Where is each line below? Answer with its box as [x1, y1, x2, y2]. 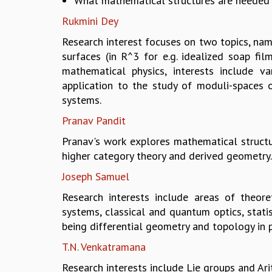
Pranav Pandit [62, 113, 126, 127]
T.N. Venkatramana [62, 239, 146, 254]
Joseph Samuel [62, 169, 129, 183]
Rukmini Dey [62, 13, 118, 28]
